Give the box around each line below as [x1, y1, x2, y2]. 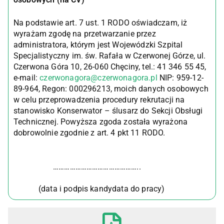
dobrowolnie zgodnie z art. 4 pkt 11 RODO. [13, 128, 165, 137]
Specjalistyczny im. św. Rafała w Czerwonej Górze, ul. [13, 51, 206, 60]
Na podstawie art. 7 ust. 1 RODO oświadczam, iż [13, 18, 187, 27]
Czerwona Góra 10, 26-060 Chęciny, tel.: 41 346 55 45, [13, 62, 206, 71]
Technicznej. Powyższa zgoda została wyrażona [13, 117, 188, 126]
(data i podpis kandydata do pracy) [13, 184, 165, 193]
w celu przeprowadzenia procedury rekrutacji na [13, 95, 185, 104]
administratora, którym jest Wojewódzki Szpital [13, 40, 183, 49]
